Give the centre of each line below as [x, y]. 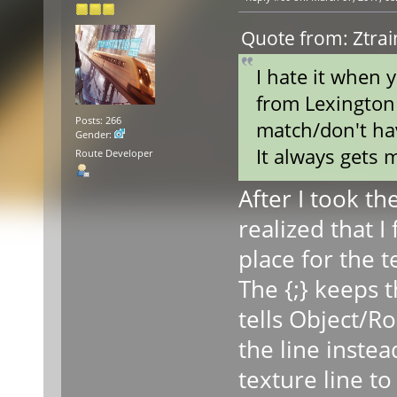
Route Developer [113, 153]
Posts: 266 [98, 120]
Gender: [94, 134]
